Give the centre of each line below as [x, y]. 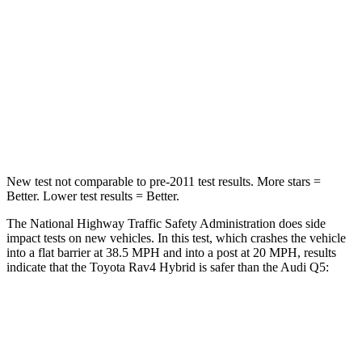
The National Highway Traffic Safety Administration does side [166, 223]
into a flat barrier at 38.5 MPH [83, 252]
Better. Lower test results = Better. [93, 196]
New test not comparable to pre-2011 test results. [130, 181]
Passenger [232, 55]
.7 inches [269, 129]
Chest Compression [116, 129]
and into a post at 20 [213, 252]
